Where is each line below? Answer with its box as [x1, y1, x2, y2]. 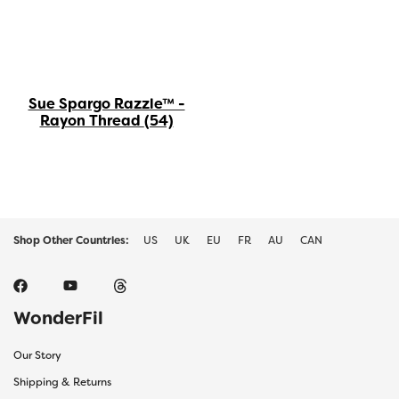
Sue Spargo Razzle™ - [28, 94, 185, 114]
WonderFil [13, 306, 103, 330]
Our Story [13, 348, 61, 363]
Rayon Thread [39, 111, 144, 131]
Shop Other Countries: [13, 233, 129, 248]
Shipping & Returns [13, 375, 111, 390]
